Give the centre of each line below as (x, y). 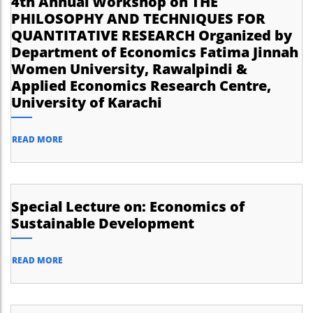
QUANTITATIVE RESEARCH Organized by (152, 35)
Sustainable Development (103, 223)
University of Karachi (87, 102)
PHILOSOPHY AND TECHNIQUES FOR (138, 19)
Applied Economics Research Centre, (141, 86)
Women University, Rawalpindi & (129, 69)
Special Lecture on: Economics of (128, 206)
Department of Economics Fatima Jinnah (155, 52)
